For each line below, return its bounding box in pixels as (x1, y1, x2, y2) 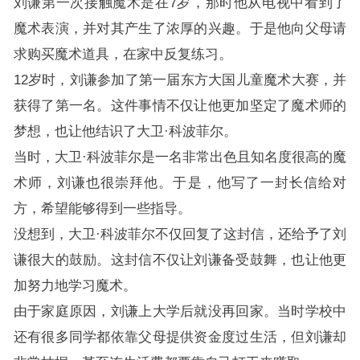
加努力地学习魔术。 (13, 277, 137, 293)
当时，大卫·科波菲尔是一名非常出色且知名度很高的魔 (13, 149, 347, 165)
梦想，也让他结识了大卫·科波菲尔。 (13, 123, 237, 139)
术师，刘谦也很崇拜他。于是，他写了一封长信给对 (13, 174, 347, 190)
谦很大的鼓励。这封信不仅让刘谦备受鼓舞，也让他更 (13, 252, 347, 268)
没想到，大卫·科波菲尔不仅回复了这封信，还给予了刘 (13, 226, 347, 242)
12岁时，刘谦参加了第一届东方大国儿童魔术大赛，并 (13, 72, 347, 88)
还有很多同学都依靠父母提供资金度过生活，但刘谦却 (13, 329, 347, 345)
